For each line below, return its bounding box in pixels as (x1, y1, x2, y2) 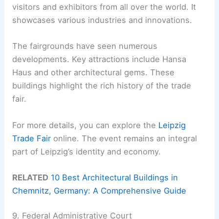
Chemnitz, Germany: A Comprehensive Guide (12, 185, 187, 196)
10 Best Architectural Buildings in (51, 172, 178, 182)
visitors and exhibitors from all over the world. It (12, 2, 197, 12)
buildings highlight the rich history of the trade (12, 81, 192, 91)
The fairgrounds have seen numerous (12, 41, 158, 51)
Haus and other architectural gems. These (12, 67, 175, 78)
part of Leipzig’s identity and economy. (12, 146, 161, 156)
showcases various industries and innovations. (12, 15, 193, 25)
